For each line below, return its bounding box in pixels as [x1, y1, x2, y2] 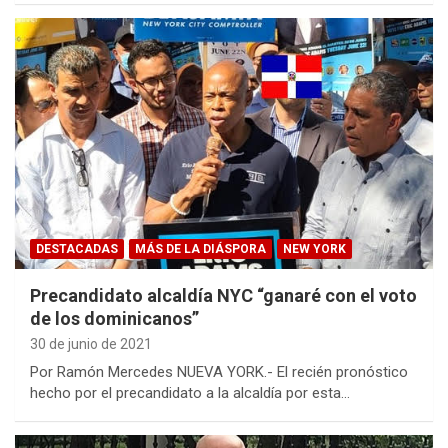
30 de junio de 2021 [30, 335, 152, 352]
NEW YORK [283, 241, 346, 256]
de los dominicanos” [30, 307, 199, 329]
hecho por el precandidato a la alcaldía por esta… [30, 383, 350, 402]
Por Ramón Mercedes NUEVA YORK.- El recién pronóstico [30, 362, 408, 381]
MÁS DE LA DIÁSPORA [135, 241, 266, 256]
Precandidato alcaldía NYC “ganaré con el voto [30, 284, 417, 306]
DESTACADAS [36, 241, 118, 256]
